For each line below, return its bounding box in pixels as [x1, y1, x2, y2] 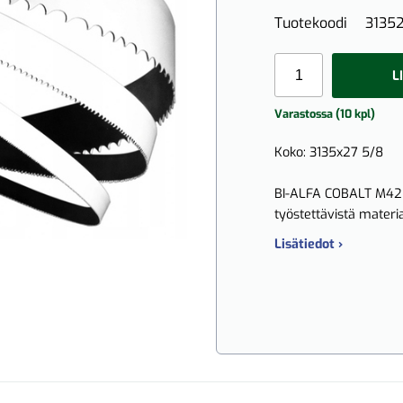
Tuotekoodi [274, 13, 347, 32]
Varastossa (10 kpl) [274, 106, 375, 121]
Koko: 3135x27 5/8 [274, 144, 383, 162]
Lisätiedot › [274, 236, 343, 254]
